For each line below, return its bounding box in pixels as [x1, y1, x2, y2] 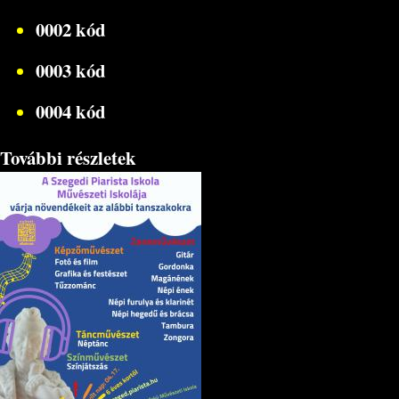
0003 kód [36, 56, 106, 84]
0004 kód [36, 97, 106, 125]
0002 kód [36, 15, 106, 43]
